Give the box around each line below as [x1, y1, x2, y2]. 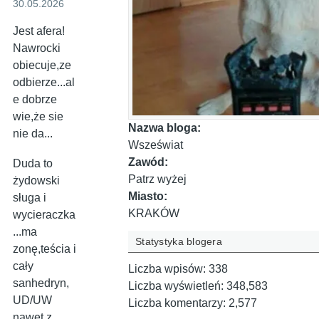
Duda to [13, 157, 53, 170]
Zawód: [128, 156, 168, 168]
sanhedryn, [13, 277, 69, 290]
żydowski [13, 174, 60, 187]
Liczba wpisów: [128, 263, 209, 276]
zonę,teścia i [13, 243, 76, 256]
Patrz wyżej [128, 173, 187, 185]
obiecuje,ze [13, 59, 71, 72]
